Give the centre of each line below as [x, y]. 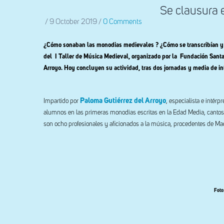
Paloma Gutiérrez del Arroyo [123, 101]
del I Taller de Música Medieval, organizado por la [111, 57]
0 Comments [122, 22]
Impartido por [62, 101]
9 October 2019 [74, 22]
